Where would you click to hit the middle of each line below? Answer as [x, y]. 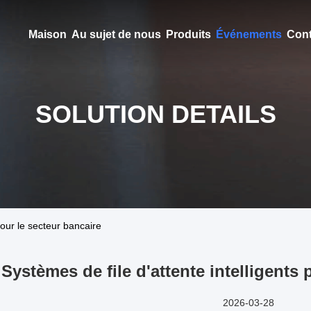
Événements [249, 34]
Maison [47, 34]
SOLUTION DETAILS [155, 114]
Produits [188, 34]
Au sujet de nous [116, 34]
